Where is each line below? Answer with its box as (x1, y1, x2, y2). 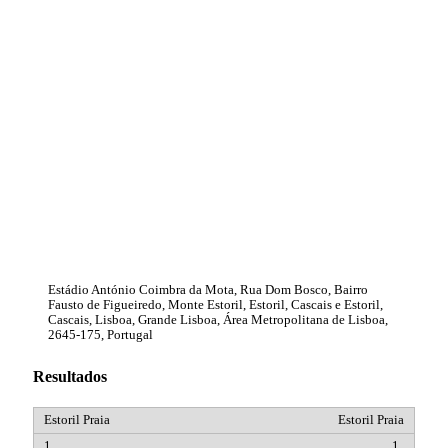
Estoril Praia (338, 412, 404, 427)
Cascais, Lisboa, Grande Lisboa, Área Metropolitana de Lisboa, (48, 312, 388, 327)
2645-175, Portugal (48, 327, 153, 342)
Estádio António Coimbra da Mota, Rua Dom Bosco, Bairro (48, 282, 368, 297)
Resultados (33, 367, 107, 385)
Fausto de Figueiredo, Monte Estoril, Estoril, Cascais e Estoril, (48, 297, 383, 312)
